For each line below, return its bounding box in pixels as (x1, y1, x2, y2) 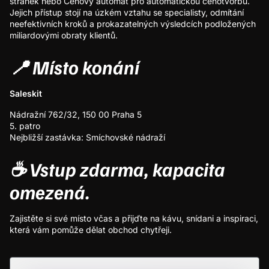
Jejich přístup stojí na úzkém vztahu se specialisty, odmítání (10, 7, 244, 17)
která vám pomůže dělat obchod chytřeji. (10, 224, 172, 235)
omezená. (10, 179, 90, 204)
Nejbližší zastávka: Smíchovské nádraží (10, 131, 165, 142)
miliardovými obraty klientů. (10, 29, 118, 40)
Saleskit (10, 88, 42, 98)
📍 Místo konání (10, 54, 139, 79)
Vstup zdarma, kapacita (29, 156, 225, 181)
